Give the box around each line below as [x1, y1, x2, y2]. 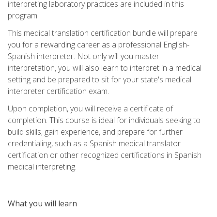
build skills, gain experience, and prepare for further [8, 126, 183, 137]
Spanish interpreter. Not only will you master [8, 50, 159, 62]
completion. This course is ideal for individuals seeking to [8, 114, 201, 125]
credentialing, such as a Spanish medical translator [8, 138, 181, 149]
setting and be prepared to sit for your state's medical [8, 74, 191, 85]
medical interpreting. [8, 161, 77, 172]
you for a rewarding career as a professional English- [8, 39, 189, 50]
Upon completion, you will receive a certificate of [8, 103, 173, 114]
